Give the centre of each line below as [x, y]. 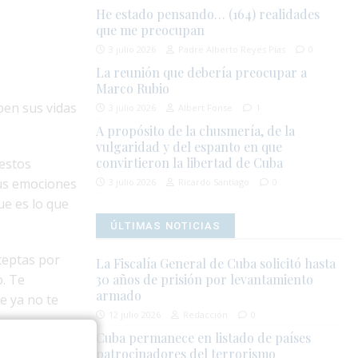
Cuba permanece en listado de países [204, 338]
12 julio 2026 [135, 315]
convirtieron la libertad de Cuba [190, 163]
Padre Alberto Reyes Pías [232, 50]
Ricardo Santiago [214, 182]
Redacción [206, 315]
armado [119, 296]
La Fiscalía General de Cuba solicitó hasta [216, 264]
